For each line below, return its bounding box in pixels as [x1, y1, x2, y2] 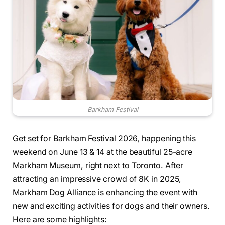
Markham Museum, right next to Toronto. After [13, 161, 183, 171]
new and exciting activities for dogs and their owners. [13, 201, 210, 211]
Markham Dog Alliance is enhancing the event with [13, 188, 198, 198]
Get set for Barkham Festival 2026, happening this [13, 134, 196, 144]
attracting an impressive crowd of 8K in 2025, [13, 174, 182, 184]
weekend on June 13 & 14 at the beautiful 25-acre [13, 147, 193, 157]
